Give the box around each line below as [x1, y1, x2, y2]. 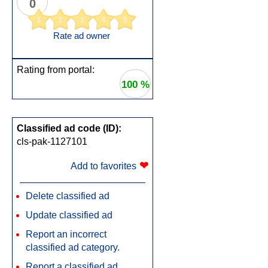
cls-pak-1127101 [17, 136, 87, 147]
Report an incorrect [26, 229, 106, 239]
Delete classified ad [26, 191, 109, 201]
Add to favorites [71, 161, 136, 171]
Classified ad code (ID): [17, 123, 121, 133]
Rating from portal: [17, 65, 95, 75]
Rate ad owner [53, 31, 110, 41]
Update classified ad [26, 210, 112, 220]
